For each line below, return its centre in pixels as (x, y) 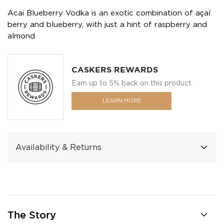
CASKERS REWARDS (115, 70)
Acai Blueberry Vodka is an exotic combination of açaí (109, 13)
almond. (22, 36)
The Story (32, 215)
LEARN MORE (121, 101)
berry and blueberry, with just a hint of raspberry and (107, 24)
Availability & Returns (58, 147)
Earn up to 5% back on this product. (132, 83)
